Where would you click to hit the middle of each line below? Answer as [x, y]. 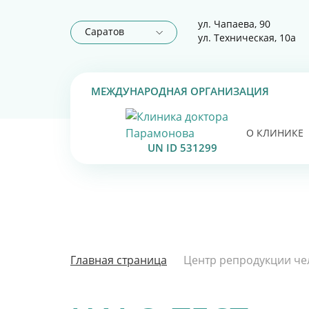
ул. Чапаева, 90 [234, 24]
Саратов [104, 31]
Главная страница [119, 260]
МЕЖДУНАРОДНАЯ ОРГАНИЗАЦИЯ [180, 91]
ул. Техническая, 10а [247, 38]
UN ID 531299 [182, 148]
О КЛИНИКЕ [275, 133]
